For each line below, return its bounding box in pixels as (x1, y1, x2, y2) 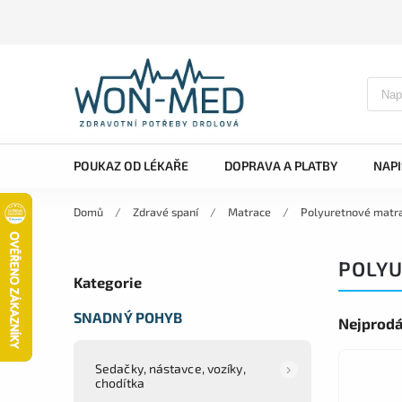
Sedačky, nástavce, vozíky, (95, 360, 246, 376)
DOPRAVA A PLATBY (224, 158, 337, 173)
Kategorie (74, 274, 142, 292)
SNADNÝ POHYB (74, 308, 183, 326)
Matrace (228, 205, 271, 219)
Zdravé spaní (133, 205, 198, 219)
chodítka (95, 374, 144, 390)
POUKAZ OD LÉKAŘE (74, 158, 188, 173)
